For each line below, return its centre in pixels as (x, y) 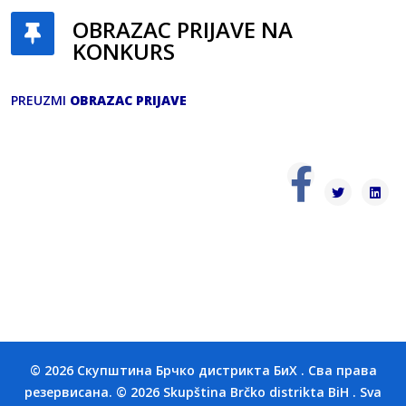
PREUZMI (40, 101)
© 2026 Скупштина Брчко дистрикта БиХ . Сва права (203, 371)
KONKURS (124, 52)
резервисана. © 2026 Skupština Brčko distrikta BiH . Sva (203, 392)
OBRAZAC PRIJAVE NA (183, 30)
